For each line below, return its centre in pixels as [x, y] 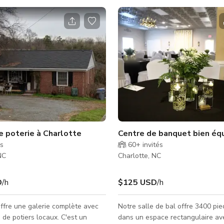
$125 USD [137, 182]
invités [152, 144]
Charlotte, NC [139, 155]
